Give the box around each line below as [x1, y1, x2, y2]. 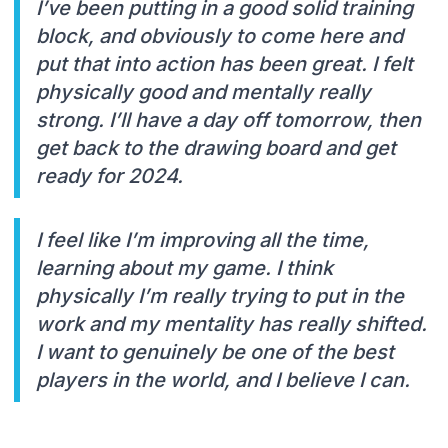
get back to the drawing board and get [36, 135, 396, 160]
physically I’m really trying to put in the [36, 283, 404, 308]
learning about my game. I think [36, 255, 333, 280]
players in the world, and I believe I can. [36, 367, 410, 392]
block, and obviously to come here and [36, 23, 403, 48]
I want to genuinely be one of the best [36, 339, 394, 364]
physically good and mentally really [36, 79, 371, 104]
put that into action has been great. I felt [36, 51, 413, 76]
